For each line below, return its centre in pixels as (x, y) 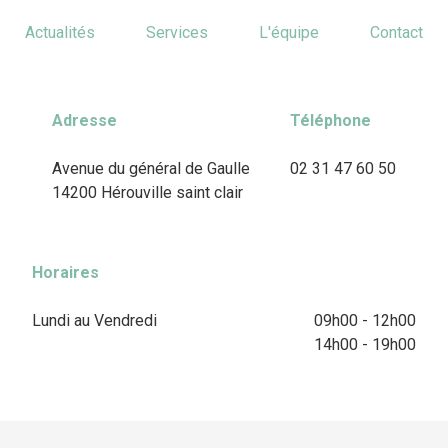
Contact (396, 32)
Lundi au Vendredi (94, 320)
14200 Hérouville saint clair (147, 192)
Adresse (84, 120)
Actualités (60, 32)
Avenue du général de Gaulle (151, 168)
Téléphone (330, 120)
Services (177, 32)
